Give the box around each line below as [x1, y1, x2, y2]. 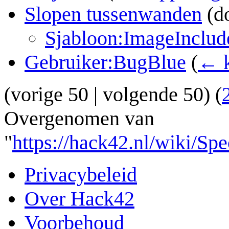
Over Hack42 [25, 187, 134, 211]
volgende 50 [103, 83, 203, 106]
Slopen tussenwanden [25, 3, 202, 26]
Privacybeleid [25, 163, 137, 187]
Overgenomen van [4, 107, 154, 130]
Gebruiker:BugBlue [25, 51, 186, 74]
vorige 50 [11, 83, 88, 106]
